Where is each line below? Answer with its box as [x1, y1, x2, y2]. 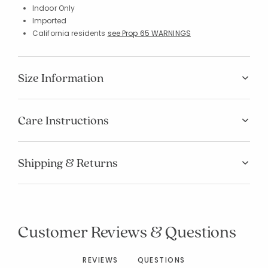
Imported [32, 15, 66, 26]
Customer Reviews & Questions [18, 220, 237, 242]
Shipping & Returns [18, 154, 118, 170]
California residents [32, 28, 108, 38]
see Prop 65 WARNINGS [107, 28, 191, 38]
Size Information [18, 69, 103, 86]
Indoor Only [32, 2, 75, 13]
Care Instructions [18, 112, 109, 128]
